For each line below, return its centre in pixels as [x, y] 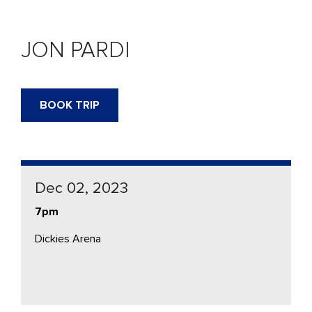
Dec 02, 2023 [81, 188]
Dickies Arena [68, 239]
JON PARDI [75, 50]
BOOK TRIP [70, 105]
